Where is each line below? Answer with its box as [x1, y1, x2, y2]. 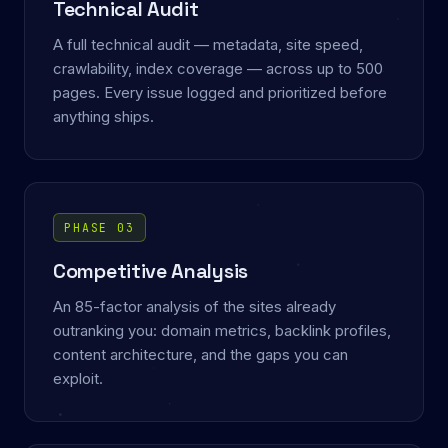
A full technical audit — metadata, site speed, [53, 36, 363, 55]
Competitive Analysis [53, 258, 248, 285]
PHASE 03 [64, 220, 135, 236]
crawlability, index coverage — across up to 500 [53, 60, 383, 79]
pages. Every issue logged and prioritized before [53, 84, 387, 103]
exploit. [53, 370, 103, 389]
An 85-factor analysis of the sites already [53, 298, 336, 317]
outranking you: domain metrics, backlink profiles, [53, 322, 391, 341]
